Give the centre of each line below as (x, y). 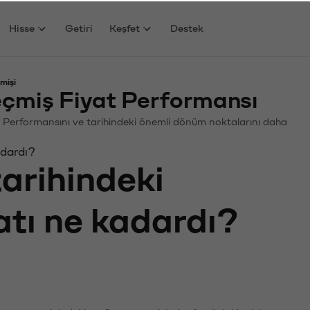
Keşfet (125, 27)
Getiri (79, 27)
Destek (187, 27)
